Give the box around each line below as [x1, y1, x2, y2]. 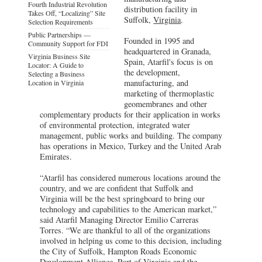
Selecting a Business [28, 68, 85, 78]
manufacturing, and [124, 77, 189, 88]
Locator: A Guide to [28, 60, 84, 70]
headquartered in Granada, [124, 45, 212, 57]
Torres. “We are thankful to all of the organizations [40, 224, 211, 236]
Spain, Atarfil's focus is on [124, 56, 213, 67]
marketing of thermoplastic [124, 87, 215, 99]
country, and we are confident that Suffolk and [40, 182, 193, 194]
